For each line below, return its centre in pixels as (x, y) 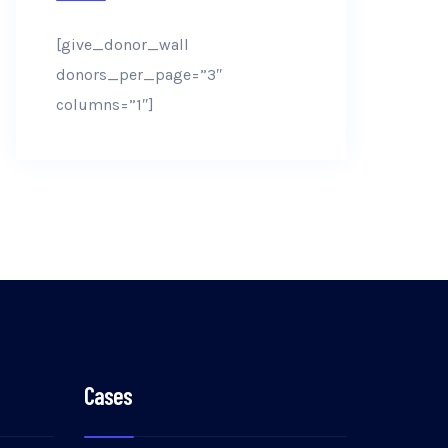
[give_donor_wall (122, 44)
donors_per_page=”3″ (139, 74)
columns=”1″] (105, 104)
